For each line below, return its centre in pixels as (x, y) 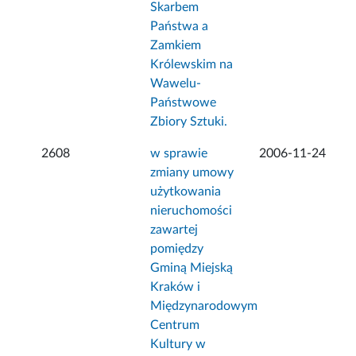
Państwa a (180, 27)
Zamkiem (176, 46)
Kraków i (176, 287)
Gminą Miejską (192, 268)
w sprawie (179, 154)
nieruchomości (192, 211)
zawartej (174, 230)
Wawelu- (176, 84)
